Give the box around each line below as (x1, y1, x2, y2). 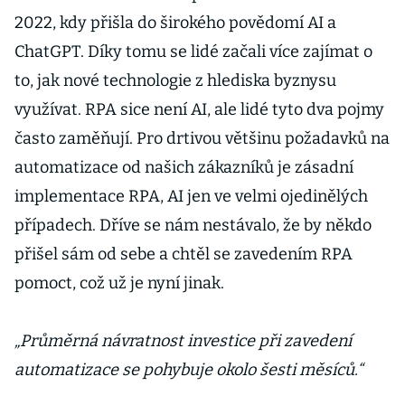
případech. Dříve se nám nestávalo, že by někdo (14, 215, 372, 235)
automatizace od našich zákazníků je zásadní (14, 157, 353, 177)
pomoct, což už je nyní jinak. (14, 273, 224, 293)
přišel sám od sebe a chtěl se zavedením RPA (14, 244, 353, 264)
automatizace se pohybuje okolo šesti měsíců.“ (14, 360, 363, 380)
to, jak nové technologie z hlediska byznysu (14, 71, 336, 90)
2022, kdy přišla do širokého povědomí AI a (14, 13, 336, 33)
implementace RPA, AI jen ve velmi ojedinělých (14, 186, 368, 206)
